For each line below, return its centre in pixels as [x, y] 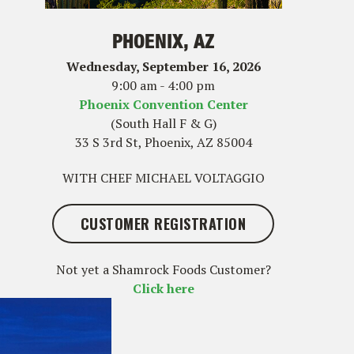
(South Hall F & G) [163, 123]
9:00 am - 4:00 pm [164, 85]
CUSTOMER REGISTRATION [163, 223]
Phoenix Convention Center [163, 104]
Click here [163, 288]
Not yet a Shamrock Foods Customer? [163, 269]
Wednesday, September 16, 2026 [163, 66]
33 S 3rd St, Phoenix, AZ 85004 [163, 142]
